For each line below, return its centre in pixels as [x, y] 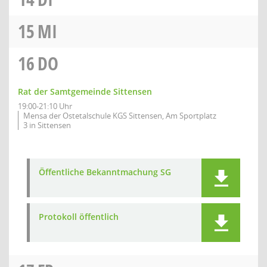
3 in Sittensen [47, 125]
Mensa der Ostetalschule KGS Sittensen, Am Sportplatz [120, 116]
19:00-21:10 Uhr [45, 106]
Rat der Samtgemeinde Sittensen [85, 91]
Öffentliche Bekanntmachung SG [105, 172]
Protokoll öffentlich [79, 217]
